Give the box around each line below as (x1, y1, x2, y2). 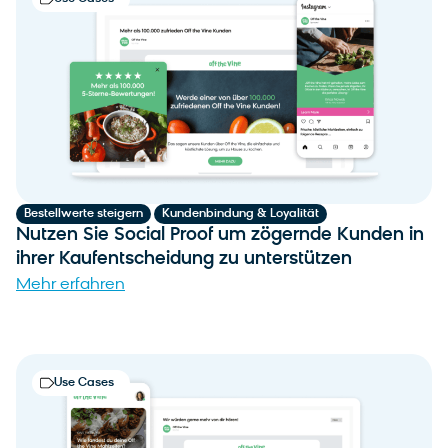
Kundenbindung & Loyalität (162, 207, 319, 220)
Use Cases (54, 376, 114, 389)
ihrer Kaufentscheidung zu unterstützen (16, 249, 352, 269)
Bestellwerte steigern (24, 207, 143, 220)
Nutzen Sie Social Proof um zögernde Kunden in (16, 225, 424, 245)
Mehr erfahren (16, 276, 125, 293)
